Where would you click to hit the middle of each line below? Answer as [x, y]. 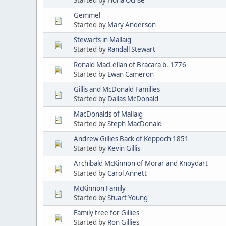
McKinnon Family [100, 188]
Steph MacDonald [135, 123]
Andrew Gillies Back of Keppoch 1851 [131, 138]
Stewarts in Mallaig [102, 40]
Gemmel [87, 15]
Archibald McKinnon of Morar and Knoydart [141, 163]
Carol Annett [127, 173]
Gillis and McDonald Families [117, 89]
